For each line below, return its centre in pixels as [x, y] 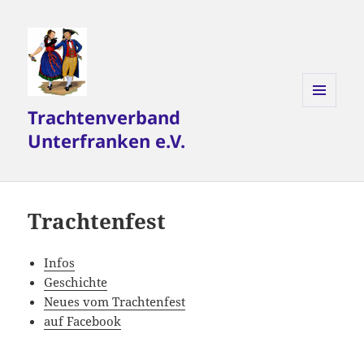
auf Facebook [83, 321]
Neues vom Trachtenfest [115, 302]
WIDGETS [325, 141]
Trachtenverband [104, 117]
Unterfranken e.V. [107, 141]
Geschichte [76, 282]
